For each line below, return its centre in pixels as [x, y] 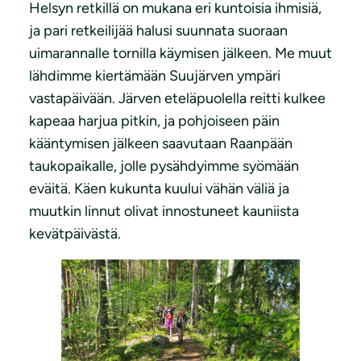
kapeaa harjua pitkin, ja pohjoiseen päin [154, 120]
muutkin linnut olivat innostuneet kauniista [164, 211]
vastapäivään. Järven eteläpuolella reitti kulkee [177, 98]
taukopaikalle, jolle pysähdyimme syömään [164, 166]
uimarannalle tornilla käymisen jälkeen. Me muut [180, 53]
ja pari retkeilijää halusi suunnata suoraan [158, 30]
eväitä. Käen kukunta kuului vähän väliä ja [159, 188]
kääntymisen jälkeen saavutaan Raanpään [161, 143]
